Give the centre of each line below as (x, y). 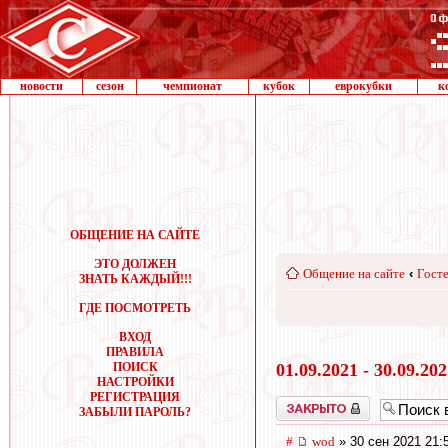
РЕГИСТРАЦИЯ (135, 397)
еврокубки (363, 86)
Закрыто (297, 402)
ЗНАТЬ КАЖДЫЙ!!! (135, 279)
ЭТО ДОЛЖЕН (135, 264)
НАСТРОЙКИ (135, 382)
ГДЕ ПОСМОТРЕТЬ (135, 308)
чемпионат (192, 86)
